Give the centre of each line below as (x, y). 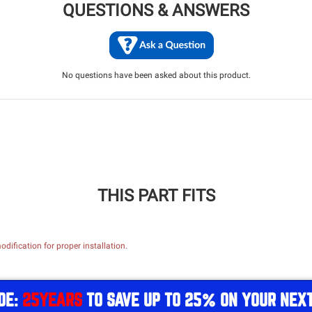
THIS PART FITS (156, 196)
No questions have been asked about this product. (156, 75)
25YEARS (52, 300)
